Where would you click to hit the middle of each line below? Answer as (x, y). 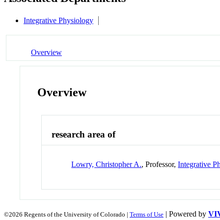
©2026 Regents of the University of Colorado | (67, 214)
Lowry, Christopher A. (107, 164)
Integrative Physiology (58, 21)
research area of (84, 135)
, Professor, (160, 164)
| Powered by (186, 214)
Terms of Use (147, 214)
